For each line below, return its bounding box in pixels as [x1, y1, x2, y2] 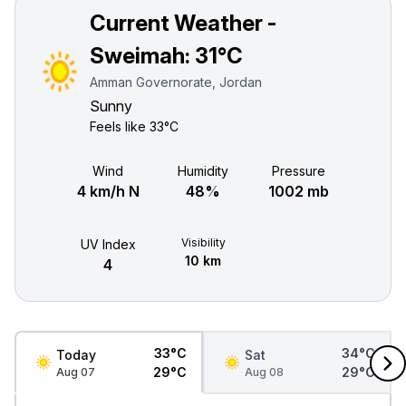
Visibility [180, 236, 226, 249]
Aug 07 [56, 364, 95, 379]
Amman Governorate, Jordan [90, 74, 263, 90]
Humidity [178, 163, 228, 179]
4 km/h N [76, 182, 140, 200]
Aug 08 [245, 364, 284, 379]
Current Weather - [90, 10, 277, 36]
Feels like [90, 119, 150, 134]
